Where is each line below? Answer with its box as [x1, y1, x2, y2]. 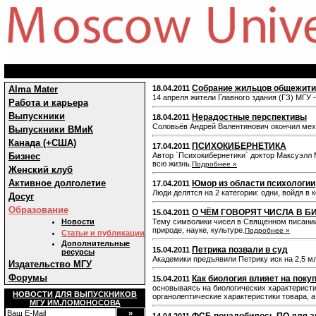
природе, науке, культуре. [152, 226, 245, 234]
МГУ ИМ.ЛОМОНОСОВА [29, 298, 121, 307]
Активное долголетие [8, 178, 106, 188]
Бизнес [8, 151, 40, 162]
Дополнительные [61, 239, 130, 248]
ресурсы [61, 248, 95, 256]
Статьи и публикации [61, 229, 145, 237]
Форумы [8, 272, 47, 283]
